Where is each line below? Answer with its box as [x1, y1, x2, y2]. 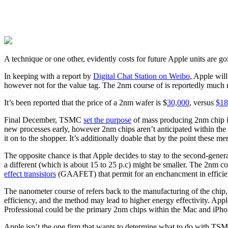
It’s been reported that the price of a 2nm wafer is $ [4, 98, 167, 107]
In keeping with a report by [4, 72, 93, 81]
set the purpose [83, 116, 131, 125]
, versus [189, 98, 216, 107]
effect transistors [4, 169, 56, 179]
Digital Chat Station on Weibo [93, 72, 190, 81]
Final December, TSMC [4, 116, 83, 125]
